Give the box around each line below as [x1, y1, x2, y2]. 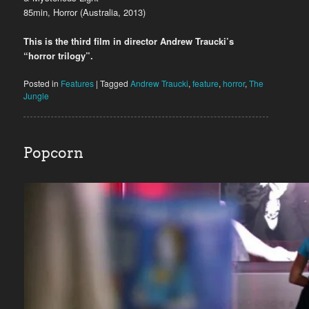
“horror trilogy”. [23, 48, 94, 62]
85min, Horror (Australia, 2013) [23, 5, 146, 19]
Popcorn [23, 144, 84, 162]
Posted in [23, 77, 59, 89]
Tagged [100, 77, 129, 89]
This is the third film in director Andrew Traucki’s [23, 34, 235, 48]
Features [61, 77, 94, 89]
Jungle [23, 89, 50, 101]
